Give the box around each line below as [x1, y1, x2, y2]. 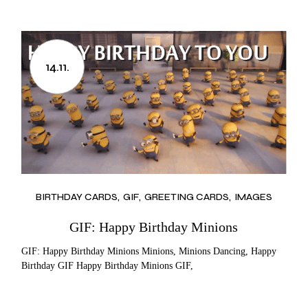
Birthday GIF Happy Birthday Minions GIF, [21, 261, 194, 272]
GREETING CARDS [144, 191, 229, 203]
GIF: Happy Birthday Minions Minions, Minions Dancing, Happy [21, 246, 277, 257]
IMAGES [234, 191, 272, 203]
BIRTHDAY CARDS [35, 191, 118, 203]
